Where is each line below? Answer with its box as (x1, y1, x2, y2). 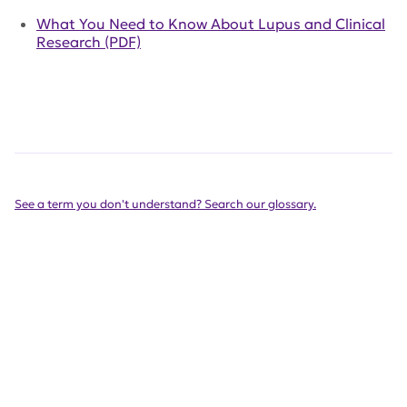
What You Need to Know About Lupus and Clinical (36, 15, 385, 34)
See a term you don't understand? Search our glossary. (15, 197, 316, 213)
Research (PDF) (36, 33, 141, 52)
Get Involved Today (83, 327, 301, 355)
